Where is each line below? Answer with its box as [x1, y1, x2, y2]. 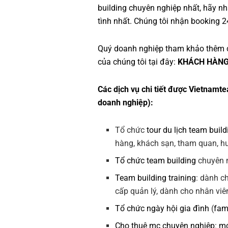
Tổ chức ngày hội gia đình [115, 204, 210, 214]
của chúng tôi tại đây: [98, 57, 178, 67]
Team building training [115, 173, 196, 183]
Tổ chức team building [115, 156, 196, 166]
